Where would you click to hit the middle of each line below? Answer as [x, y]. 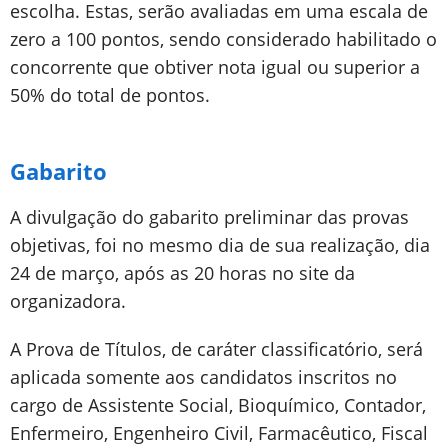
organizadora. [68, 301]
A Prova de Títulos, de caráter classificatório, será [216, 349]
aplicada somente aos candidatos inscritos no [203, 377]
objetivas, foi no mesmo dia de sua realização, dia [220, 245]
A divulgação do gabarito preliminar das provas [209, 217]
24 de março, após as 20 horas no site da [182, 273]
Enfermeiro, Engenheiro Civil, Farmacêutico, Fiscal [219, 433]
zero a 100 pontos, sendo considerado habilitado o [223, 39]
